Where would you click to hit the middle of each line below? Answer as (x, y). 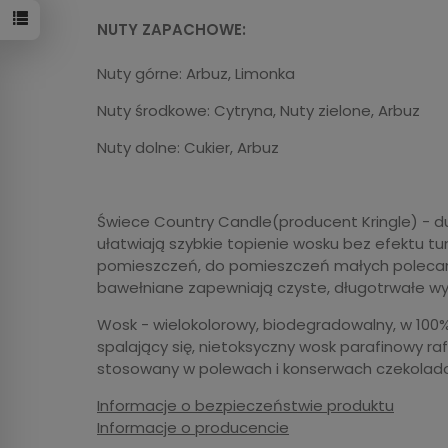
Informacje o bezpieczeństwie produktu (245, 405)
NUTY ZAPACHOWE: (171, 29)
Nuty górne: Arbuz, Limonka (196, 73)
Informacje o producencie (193, 427)
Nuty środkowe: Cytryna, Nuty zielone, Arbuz (258, 110)
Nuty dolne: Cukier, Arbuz (188, 147)
